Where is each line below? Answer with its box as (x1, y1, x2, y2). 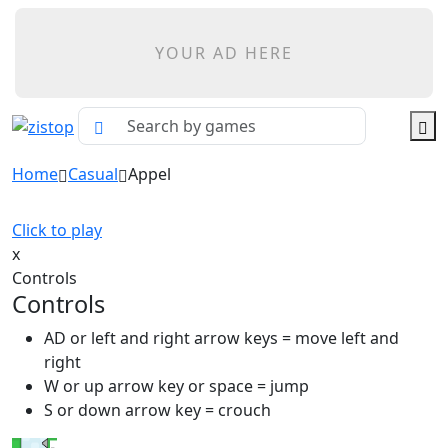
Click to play (12, 219, 102, 241)
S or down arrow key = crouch (44, 399, 271, 421)
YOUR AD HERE (155, 42, 293, 64)
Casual (68, 163, 118, 185)
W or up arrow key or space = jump (44, 375, 309, 397)
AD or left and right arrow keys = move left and (44, 327, 399, 349)
